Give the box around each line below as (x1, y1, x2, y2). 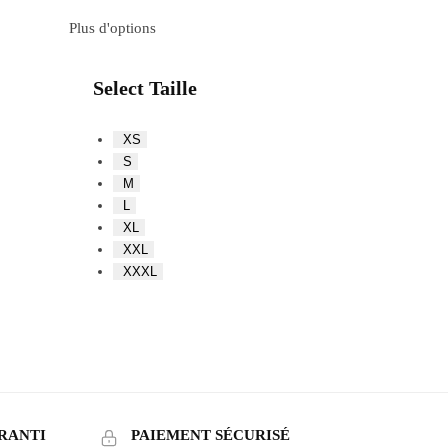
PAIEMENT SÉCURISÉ (130, 426, 290, 443)
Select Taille (93, 76, 198, 99)
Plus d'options (69, 19, 157, 36)
